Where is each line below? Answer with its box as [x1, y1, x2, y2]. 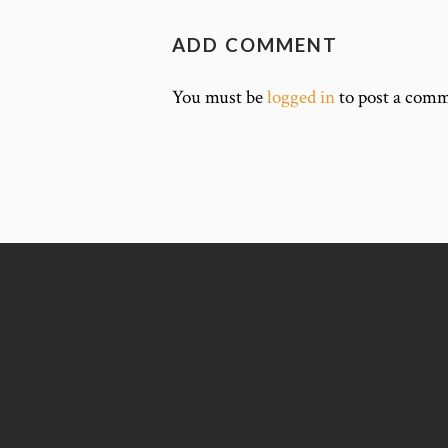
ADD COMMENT [172, 33, 338, 57]
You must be [172, 85, 267, 111]
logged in [267, 85, 335, 111]
